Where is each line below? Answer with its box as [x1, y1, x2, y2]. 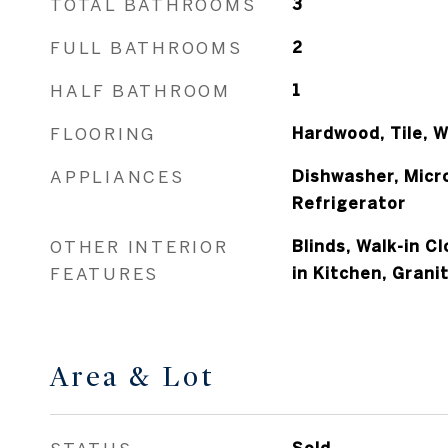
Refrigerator [291, 194, 406, 212]
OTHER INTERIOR [50, 237, 229, 256]
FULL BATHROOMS [50, 38, 243, 57]
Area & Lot [50, 360, 215, 394]
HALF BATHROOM [50, 81, 231, 100]
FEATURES [50, 264, 159, 283]
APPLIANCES [50, 167, 185, 186]
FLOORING [50, 124, 156, 143]
